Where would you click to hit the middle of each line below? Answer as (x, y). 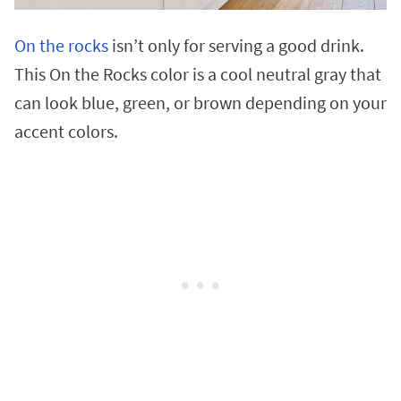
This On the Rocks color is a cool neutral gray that (198, 74)
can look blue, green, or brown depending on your (200, 103)
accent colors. (68, 132)
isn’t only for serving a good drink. (236, 46)
